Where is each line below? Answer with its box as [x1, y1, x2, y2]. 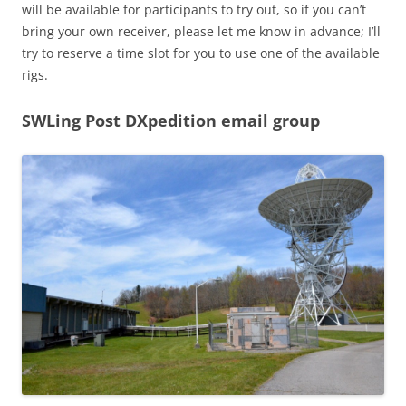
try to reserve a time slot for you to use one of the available [22, 43, 380, 62]
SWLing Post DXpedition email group [22, 109, 320, 131]
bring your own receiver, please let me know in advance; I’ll [22, 22, 381, 40]
